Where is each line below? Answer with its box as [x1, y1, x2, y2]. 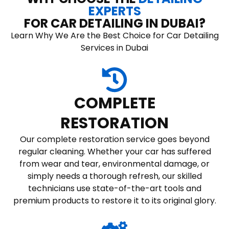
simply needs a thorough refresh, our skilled [27, 170, 202, 182]
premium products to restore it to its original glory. [13, 194, 216, 207]
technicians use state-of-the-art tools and [28, 182, 201, 194]
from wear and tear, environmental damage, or [19, 157, 210, 170]
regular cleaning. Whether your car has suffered [18, 145, 211, 157]
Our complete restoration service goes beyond [19, 133, 210, 145]
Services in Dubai [81, 41, 148, 54]
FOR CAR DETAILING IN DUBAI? [24, 14, 205, 32]
